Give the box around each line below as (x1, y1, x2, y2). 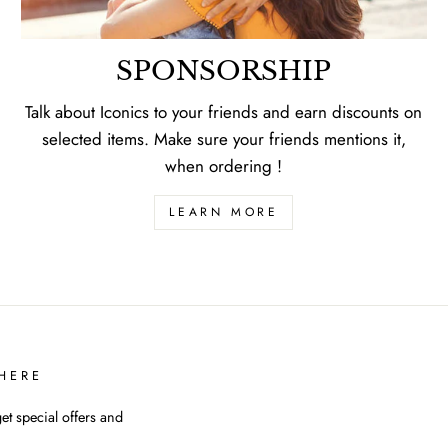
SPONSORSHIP (116, 55, 332, 88)
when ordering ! (165, 154, 283, 179)
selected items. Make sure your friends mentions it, (41, 127, 406, 152)
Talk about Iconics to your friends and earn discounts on (25, 100, 423, 125)
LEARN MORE (169, 203, 279, 222)
